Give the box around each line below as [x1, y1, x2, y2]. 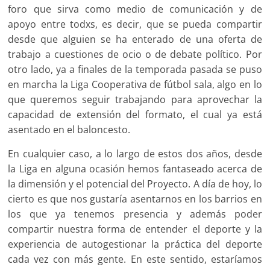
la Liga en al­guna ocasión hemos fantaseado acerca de [8, 162, 262, 175]
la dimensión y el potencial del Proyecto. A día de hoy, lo [8, 177, 262, 190]
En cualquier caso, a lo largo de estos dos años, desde [8, 146, 262, 160]
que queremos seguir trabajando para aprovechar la [8, 92, 262, 106]
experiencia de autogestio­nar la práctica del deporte [8, 237, 262, 251]
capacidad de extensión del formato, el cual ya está [8, 107, 262, 121]
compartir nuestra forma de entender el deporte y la [8, 222, 262, 236]
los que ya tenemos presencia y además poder [8, 207, 262, 221]
